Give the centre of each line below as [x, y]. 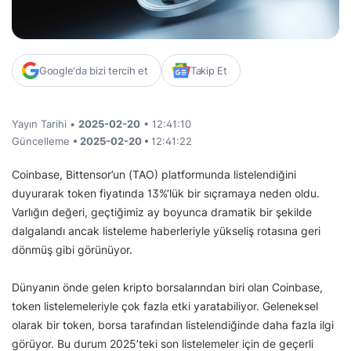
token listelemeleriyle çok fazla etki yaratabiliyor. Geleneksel [165, 306]
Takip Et [208, 71]
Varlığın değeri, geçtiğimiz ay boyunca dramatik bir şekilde [162, 212]
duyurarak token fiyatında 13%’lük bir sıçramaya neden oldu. [166, 194]
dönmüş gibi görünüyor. [72, 250]
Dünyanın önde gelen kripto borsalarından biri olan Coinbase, [167, 288]
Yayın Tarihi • [45, 124]
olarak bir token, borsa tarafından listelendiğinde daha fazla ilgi [173, 325]
